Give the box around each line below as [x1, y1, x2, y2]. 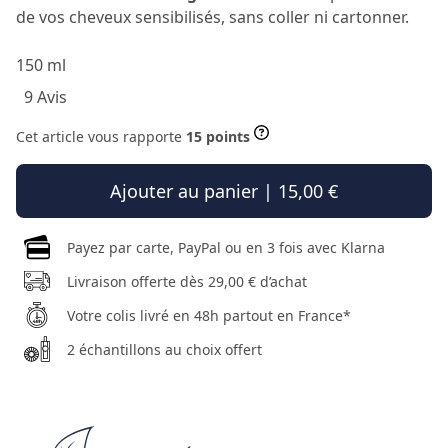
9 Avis [24, 86, 67, 108]
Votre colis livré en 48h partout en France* [66, 305, 351, 325]
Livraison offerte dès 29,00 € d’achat [66, 271, 307, 291]
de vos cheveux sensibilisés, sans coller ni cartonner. [16, 6, 409, 28]
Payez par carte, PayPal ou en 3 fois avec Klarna [66, 237, 385, 257]
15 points [186, 127, 250, 146]
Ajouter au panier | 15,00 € [110, 179, 338, 203]
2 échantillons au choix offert [66, 339, 262, 359]
